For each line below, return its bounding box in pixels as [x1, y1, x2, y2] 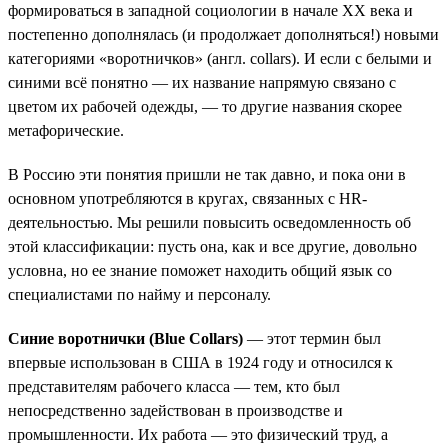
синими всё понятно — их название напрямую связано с [8, 73, 396, 91]
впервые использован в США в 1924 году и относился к [8, 353, 393, 371]
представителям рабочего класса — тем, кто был [8, 377, 340, 395]
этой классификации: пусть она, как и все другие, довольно [8, 237, 417, 255]
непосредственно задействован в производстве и [8, 401, 343, 419]
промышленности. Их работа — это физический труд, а [8, 425, 388, 443]
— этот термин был [243, 329, 381, 347]
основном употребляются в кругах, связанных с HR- [8, 189, 367, 207]
